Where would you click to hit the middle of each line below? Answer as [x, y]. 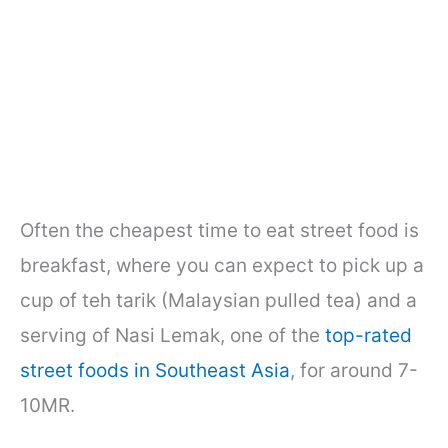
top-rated [368, 335]
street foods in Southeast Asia [155, 370]
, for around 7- [354, 370]
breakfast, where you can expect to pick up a [222, 265]
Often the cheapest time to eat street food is [219, 230]
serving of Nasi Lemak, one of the [172, 335]
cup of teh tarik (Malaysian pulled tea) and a [218, 300]
